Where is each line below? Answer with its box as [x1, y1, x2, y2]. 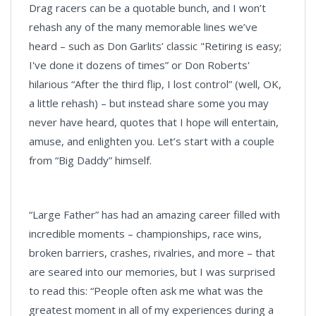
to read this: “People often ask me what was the [29, 284, 263, 298]
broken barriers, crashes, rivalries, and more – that [29, 245, 275, 260]
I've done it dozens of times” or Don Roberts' [29, 58, 250, 72]
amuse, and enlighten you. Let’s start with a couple [29, 134, 274, 148]
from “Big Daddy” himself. [29, 153, 152, 167]
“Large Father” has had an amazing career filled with [29, 207, 280, 221]
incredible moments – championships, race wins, [29, 226, 262, 241]
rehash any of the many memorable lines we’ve [29, 20, 257, 34]
